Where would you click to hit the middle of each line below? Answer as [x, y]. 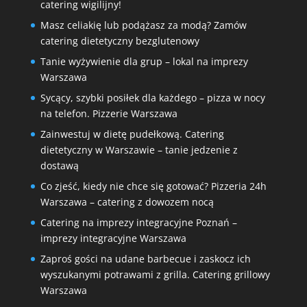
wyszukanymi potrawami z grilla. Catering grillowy [155, 274]
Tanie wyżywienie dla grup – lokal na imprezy [144, 61]
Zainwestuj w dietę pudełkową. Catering [132, 134]
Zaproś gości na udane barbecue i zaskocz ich [145, 258]
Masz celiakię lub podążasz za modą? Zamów [143, 25]
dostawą [59, 165]
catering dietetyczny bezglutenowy [120, 40]
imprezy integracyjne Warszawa [113, 238]
